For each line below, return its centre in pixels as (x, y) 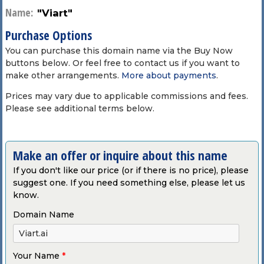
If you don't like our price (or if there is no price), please (131, 170)
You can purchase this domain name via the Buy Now (119, 50)
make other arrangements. (63, 75)
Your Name (37, 255)
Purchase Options (48, 35)
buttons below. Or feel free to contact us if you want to (122, 63)
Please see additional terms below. (80, 108)
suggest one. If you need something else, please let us (129, 182)
